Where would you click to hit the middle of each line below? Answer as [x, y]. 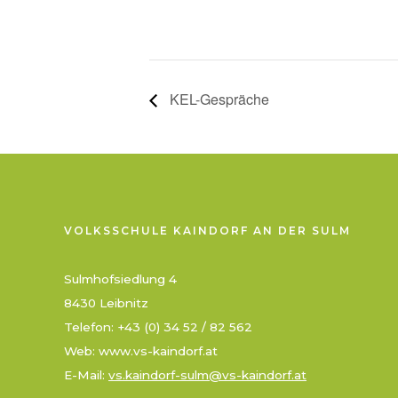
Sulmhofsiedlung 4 [120, 279]
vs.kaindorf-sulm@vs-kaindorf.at [207, 375]
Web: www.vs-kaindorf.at [141, 351]
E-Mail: [86, 375]
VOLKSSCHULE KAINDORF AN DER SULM [207, 231]
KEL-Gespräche [218, 99]
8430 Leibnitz [106, 303]
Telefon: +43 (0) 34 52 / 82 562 [158, 327]
